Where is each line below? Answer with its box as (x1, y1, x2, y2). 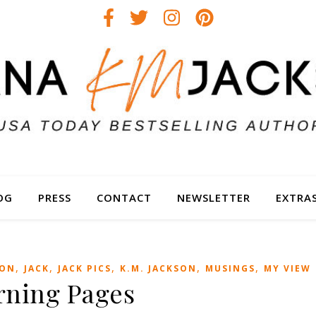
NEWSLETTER (176, 190, 250, 205)
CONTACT (96, 190, 152, 205)
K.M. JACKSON (120, 262, 197, 274)
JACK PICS (58, 262, 111, 274)
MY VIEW (264, 262, 311, 274)
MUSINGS (205, 262, 255, 274)
